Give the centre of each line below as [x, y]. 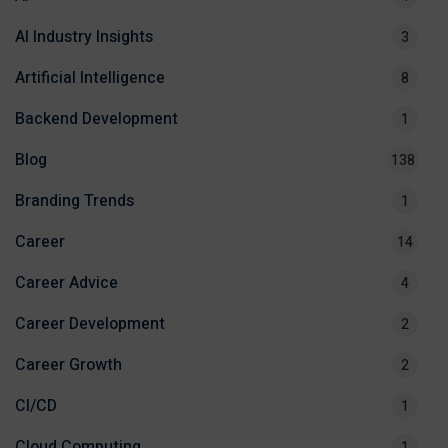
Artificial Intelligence [90, 78]
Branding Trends [74, 201]
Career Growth [68, 365]
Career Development [90, 324]
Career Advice [66, 283]
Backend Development [96, 119]
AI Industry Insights [84, 37]
